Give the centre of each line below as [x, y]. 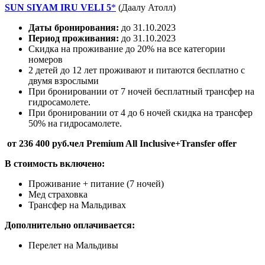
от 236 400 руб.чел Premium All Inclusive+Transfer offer [121, 144]
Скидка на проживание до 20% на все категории [127, 49]
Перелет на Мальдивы [73, 245]
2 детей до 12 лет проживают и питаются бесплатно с [137, 70]
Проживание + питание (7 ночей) [96, 184]
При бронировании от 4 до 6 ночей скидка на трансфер [140, 113]
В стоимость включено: [55, 164]
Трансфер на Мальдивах [77, 205]
